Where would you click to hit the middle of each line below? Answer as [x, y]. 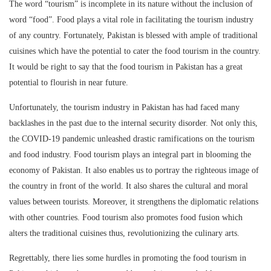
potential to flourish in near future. [69, 82]
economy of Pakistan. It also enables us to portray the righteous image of [134, 170]
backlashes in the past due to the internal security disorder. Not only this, [133, 123]
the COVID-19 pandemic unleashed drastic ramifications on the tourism [132, 139]
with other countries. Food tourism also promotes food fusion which [126, 217]
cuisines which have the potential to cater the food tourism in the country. [135, 51]
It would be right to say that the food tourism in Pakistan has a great [126, 67]
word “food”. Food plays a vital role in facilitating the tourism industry [131, 19]
